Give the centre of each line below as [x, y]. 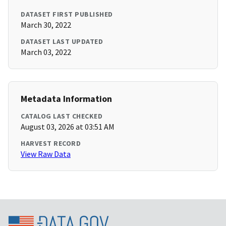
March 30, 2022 [46, 25]
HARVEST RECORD [51, 144]
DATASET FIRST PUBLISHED [67, 14]
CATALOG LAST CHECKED [62, 116]
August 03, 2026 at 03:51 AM [68, 127]
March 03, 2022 [46, 52]
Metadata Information [66, 99]
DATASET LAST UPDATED [62, 42]
